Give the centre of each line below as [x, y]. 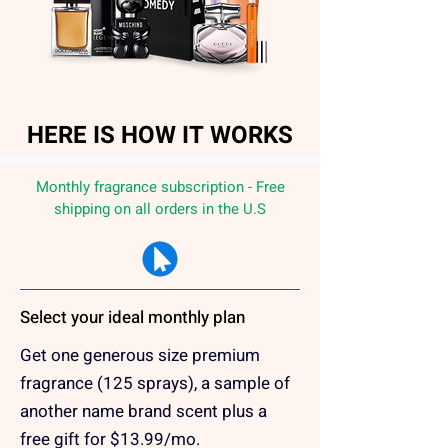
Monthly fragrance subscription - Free [160, 187]
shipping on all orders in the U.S [160, 209]
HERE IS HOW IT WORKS [160, 135]
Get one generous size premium [140, 355]
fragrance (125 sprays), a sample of [155, 383]
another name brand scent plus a [143, 411]
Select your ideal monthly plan [132, 317]
